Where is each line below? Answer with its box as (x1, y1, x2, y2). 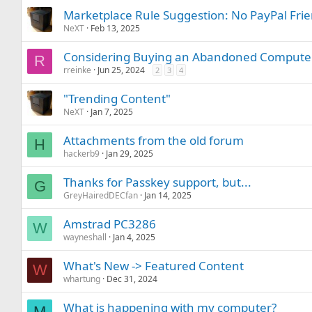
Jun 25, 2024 (97, 64, 146, 76)
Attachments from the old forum (63, 132, 244, 148)
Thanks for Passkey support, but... (63, 174, 252, 190)
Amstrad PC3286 (63, 216, 157, 232)
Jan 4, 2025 (113, 231, 156, 243)
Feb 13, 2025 (91, 22, 141, 34)
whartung (63, 273, 101, 285)
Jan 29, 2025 (106, 148, 154, 159)
